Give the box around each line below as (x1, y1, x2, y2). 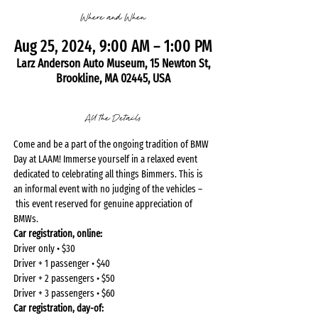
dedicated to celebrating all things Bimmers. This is (13, 168, 205, 180)
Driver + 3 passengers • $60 (13, 287, 115, 300)
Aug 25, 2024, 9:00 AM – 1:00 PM (13, 36, 212, 56)
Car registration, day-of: (13, 302, 106, 314)
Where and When (80, 11, 146, 24)
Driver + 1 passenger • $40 (13, 258, 110, 270)
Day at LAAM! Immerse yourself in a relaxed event (13, 153, 199, 165)
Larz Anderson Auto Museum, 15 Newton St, (16, 56, 210, 71)
